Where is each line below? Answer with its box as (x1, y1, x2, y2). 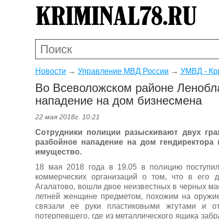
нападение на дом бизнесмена (35, 93, 202, 107)
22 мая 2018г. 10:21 (35, 113, 100, 121)
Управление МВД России (78, 66, 169, 75)
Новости (35, 66, 66, 75)
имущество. (35, 147, 82, 156)
